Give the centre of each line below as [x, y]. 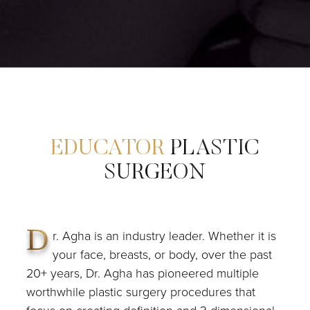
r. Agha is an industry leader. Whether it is [165, 236]
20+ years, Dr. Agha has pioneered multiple [143, 273]
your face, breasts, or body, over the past [163, 254]
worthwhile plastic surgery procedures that [141, 292]
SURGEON [155, 173]
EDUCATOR [110, 148]
